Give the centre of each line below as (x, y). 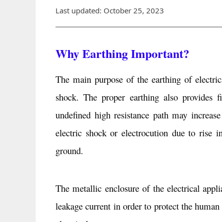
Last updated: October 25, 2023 (110, 10)
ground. (69, 150)
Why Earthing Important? (122, 53)
